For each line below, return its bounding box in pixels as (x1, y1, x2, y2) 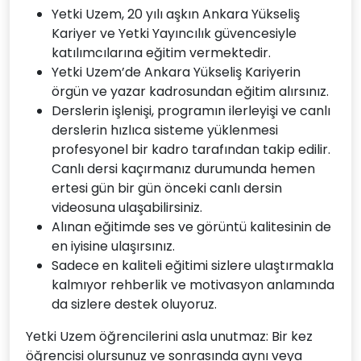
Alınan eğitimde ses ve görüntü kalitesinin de (52, 218, 331, 236)
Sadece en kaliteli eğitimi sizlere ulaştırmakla (52, 256, 334, 275)
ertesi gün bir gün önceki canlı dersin (52, 179, 282, 197)
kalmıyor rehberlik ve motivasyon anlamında (52, 276, 334, 294)
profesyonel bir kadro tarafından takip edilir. (52, 140, 330, 159)
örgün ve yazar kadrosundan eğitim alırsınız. (52, 82, 329, 101)
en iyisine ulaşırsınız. (52, 237, 175, 255)
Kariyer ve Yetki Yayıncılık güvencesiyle (52, 24, 297, 43)
